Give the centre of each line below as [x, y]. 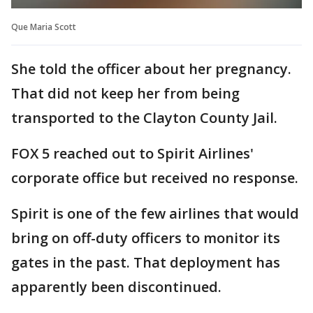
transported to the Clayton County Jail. [144, 117]
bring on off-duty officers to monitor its [146, 238]
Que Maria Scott [44, 27]
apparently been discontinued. [118, 286]
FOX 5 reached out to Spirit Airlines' [132, 153]
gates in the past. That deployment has [146, 262]
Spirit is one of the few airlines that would [155, 213]
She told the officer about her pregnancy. [151, 68]
